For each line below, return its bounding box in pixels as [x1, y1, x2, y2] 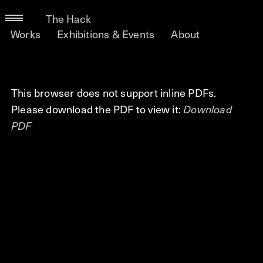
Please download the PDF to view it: [11, 101, 184, 117]
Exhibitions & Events [57, 25, 155, 42]
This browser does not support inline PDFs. [11, 85, 217, 100]
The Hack [45, 10, 91, 26]
